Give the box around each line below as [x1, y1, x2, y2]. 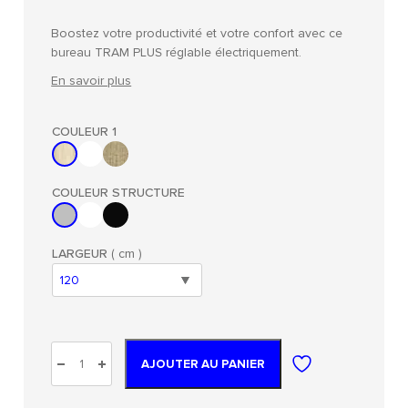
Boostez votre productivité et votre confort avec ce [51, 24, 343, 44]
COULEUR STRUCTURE [51, 183, 185, 203]
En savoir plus [51, 71, 132, 91]
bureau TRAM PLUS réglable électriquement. [51, 43, 302, 63]
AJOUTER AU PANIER [141, 355, 266, 373]
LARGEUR [51, 244, 107, 264]
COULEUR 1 [51, 122, 117, 142]
